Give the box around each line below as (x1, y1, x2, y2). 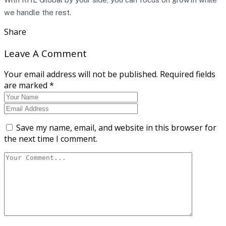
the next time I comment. (4, 133, 97, 145)
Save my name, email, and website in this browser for (16, 122, 216, 134)
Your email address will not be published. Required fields (4, 69, 215, 80)
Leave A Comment (4, 46, 87, 60)
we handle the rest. (4, 8, 71, 17)
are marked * (4, 80, 54, 91)
